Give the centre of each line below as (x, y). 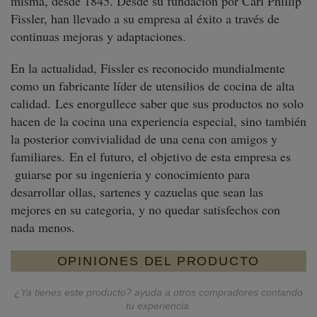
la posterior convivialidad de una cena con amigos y (144, 139)
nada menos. (43, 227)
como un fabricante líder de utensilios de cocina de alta (152, 86)
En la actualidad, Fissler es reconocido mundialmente (148, 68)
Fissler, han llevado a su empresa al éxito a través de (145, 18)
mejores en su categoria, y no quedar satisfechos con (145, 209)
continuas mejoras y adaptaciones (97, 36)
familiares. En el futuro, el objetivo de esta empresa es (151, 156)
